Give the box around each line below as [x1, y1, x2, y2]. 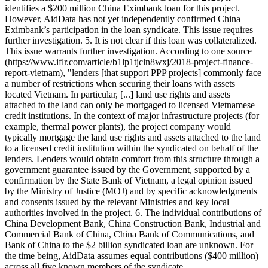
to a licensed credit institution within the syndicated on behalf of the [5, 143, 258, 154]
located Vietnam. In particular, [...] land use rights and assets [5, 89, 230, 100]
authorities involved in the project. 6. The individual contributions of [5, 208, 261, 218]
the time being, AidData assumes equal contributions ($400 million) [5, 251, 258, 261]
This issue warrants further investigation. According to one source [5, 46, 252, 57]
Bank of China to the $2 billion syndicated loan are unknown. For [5, 240, 253, 251]
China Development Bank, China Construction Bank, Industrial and [5, 218, 261, 229]
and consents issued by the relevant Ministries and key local [5, 197, 229, 208]
